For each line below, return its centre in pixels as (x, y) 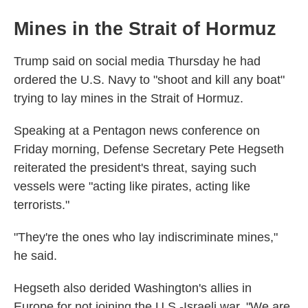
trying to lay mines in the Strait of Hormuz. (129, 98)
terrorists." (42, 205)
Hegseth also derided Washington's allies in (133, 288)
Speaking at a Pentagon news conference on (137, 131)
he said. (35, 256)
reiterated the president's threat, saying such (135, 168)
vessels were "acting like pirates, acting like (132, 186)
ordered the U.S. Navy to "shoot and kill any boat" (149, 80)
